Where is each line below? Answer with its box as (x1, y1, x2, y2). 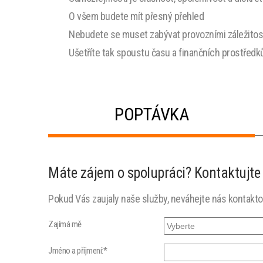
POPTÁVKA (114, 104, 188, 124)
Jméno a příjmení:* (48, 245, 107, 256)
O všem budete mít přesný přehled (69, 10, 204, 22)
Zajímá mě (48, 219, 82, 230)
